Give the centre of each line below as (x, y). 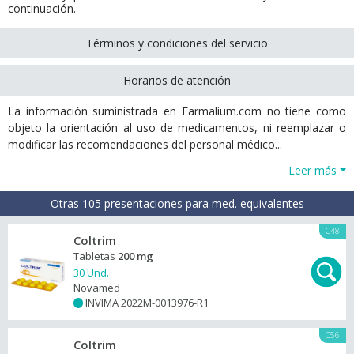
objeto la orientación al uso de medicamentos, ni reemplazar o (177, 128)
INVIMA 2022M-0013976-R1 (146, 303)
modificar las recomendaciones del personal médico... (145, 144)
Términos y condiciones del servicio (177, 43)
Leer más (313, 170)
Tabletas (96, 256)
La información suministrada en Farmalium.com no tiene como (177, 111)
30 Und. (91, 273)
